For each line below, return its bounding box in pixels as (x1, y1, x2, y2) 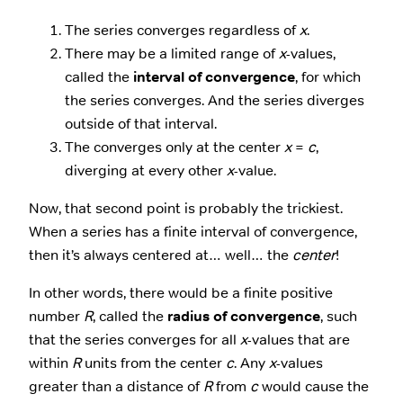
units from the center (81, 354, 226, 373)
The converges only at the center (65, 137, 284, 157)
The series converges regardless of (65, 20, 300, 40)
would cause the (258, 377, 369, 397)
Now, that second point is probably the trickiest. (29, 198, 343, 218)
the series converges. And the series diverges (65, 90, 364, 110)
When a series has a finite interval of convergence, (29, 221, 357, 241)
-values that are (247, 330, 350, 350)
